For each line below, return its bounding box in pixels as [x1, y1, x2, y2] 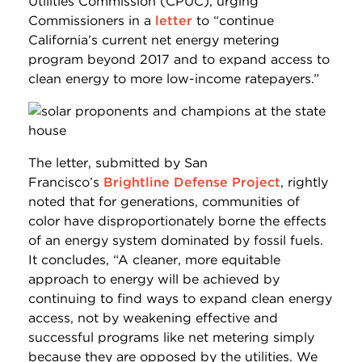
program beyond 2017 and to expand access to [28, 51, 330, 67]
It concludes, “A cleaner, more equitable [28, 251, 280, 267]
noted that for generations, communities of [28, 193, 300, 209]
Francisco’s [28, 174, 103, 190]
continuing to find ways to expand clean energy [28, 290, 332, 306]
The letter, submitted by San [28, 154, 208, 170]
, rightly [280, 174, 328, 190]
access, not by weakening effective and [28, 309, 278, 326]
